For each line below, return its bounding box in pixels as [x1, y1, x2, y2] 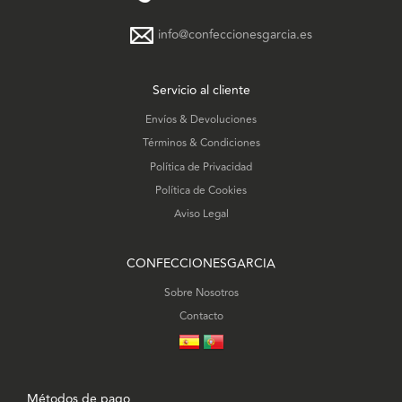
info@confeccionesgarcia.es [158, 25, 312, 45]
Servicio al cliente [152, 80, 250, 100]
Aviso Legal [173, 205, 229, 223]
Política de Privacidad [150, 158, 252, 176]
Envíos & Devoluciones [145, 110, 257, 128]
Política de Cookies [155, 181, 247, 199]
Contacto [179, 307, 223, 325]
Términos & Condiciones [142, 135, 260, 153]
